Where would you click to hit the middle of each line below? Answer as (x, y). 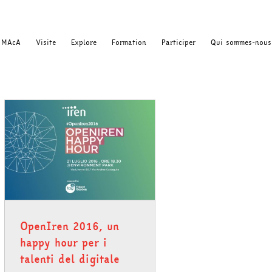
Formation (129, 42)
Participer (178, 42)
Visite (46, 42)
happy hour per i (63, 243)
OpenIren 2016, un (70, 227)
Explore (84, 42)
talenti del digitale (70, 260)
